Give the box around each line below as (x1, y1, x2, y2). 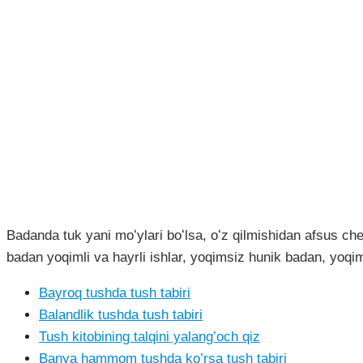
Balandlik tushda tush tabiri (39, 307, 203, 323)
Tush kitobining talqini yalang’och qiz (39, 329, 260, 345)
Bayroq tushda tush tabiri (39, 285, 190, 301)
